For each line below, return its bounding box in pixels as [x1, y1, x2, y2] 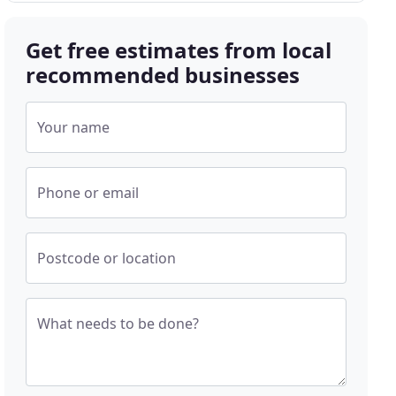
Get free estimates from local [26, 35, 332, 65]
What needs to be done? [37, 314, 200, 333]
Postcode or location [37, 248, 177, 268]
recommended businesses [26, 60, 301, 89]
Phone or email [37, 183, 140, 202]
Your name [37, 118, 110, 137]
